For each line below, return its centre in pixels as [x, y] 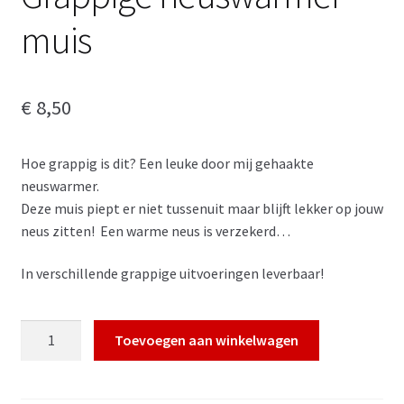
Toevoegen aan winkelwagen [207, 340]
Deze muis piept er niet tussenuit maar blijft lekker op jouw [202, 208]
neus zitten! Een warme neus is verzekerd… [155, 230]
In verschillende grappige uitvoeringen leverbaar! [172, 274]
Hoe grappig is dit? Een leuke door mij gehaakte [167, 163]
